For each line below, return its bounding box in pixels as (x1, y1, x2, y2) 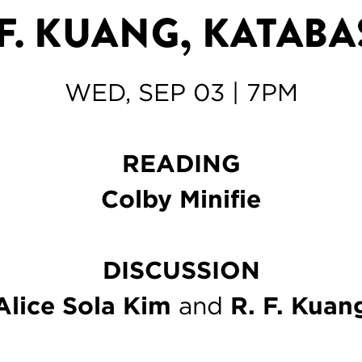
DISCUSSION (102, 255, 260, 284)
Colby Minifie (101, 183, 261, 213)
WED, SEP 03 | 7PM (64, 77, 298, 107)
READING (121, 148, 241, 178)
